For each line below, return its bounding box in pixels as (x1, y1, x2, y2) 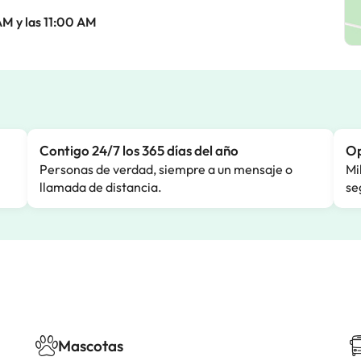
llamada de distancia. (39, 179, 162, 195)
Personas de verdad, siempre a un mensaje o (39, 161, 293, 177)
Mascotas (58, 336, 123, 355)
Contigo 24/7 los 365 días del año (39, 142, 239, 159)
